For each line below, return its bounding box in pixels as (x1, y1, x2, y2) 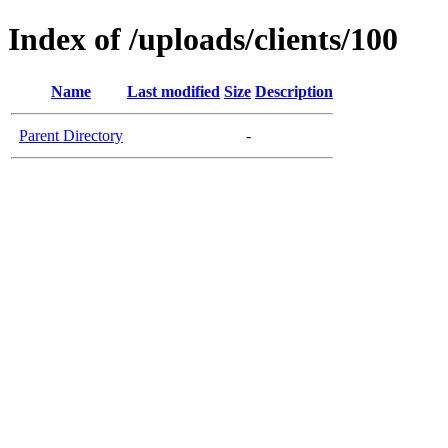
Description (255, 82, 333, 100)
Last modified (127, 82, 220, 100)
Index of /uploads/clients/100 (8, 21, 398, 58)
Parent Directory (19, 126, 123, 144)
